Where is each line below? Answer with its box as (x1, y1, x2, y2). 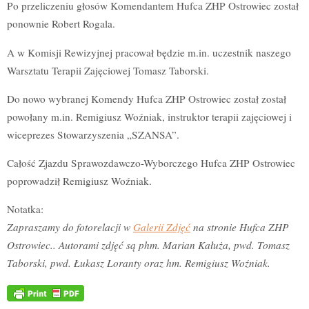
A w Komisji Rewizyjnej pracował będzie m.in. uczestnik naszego (7, 45, 291, 59)
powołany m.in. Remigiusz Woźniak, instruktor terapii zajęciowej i (7, 109, 292, 123)
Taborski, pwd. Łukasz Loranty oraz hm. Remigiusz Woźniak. (7, 256, 270, 270)
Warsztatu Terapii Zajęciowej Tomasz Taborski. (7, 63, 209, 77)
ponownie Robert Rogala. (7, 17, 115, 31)
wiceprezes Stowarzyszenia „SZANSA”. (7, 127, 179, 141)
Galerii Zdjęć (133, 220, 190, 235)
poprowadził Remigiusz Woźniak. (7, 174, 152, 188)
